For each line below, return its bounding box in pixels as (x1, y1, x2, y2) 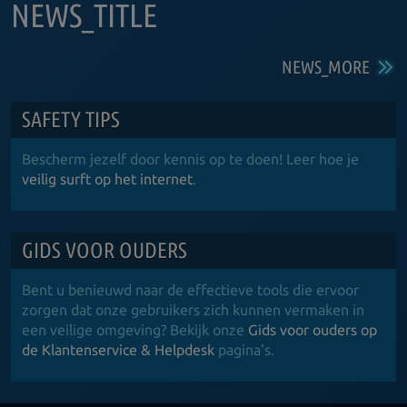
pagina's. (214, 341, 274, 358)
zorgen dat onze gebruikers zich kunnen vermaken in (22, 301, 364, 318)
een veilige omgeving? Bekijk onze (22, 321, 248, 338)
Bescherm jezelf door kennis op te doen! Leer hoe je (22, 150, 359, 167)
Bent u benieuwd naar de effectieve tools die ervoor (22, 281, 359, 298)
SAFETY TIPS (22, 106, 120, 132)
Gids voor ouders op (248, 321, 377, 338)
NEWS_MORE (282, 55, 370, 77)
